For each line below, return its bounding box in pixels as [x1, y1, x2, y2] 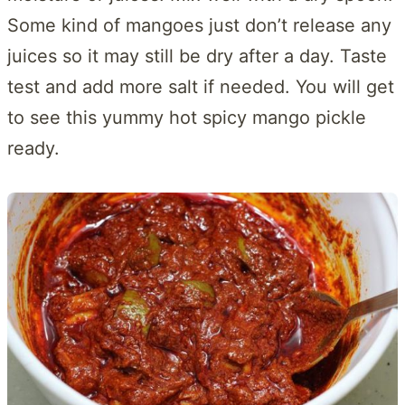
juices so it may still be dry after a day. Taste [7, 45, 387, 68]
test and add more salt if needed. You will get [7, 76, 394, 99]
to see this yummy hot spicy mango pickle [7, 107, 366, 129]
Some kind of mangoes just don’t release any [7, 14, 391, 37]
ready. [7, 137, 60, 160]
